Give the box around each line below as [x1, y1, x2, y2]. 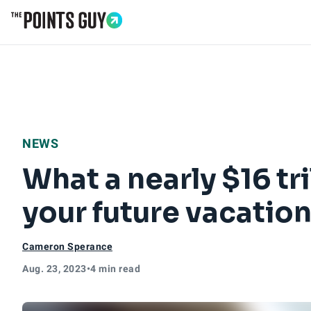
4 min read [90, 263, 140, 274]
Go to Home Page [10, 28, 103, 44]
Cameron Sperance [22, 241, 112, 252]
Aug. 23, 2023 [22, 263, 87, 274]
